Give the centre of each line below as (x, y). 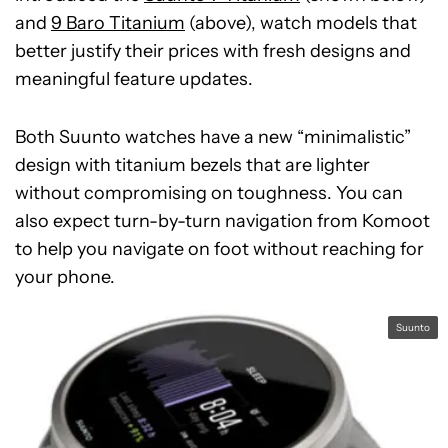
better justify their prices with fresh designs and (213, 51)
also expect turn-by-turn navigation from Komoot (222, 221)
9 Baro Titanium (118, 23)
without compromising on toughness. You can (209, 193)
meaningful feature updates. (134, 79)
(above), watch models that (301, 23)
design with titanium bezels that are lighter (192, 165)
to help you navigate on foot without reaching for (219, 249)
